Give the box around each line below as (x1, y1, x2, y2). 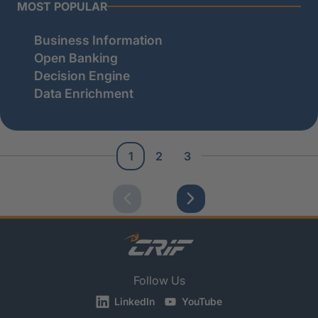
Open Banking (34, 50, 118, 65)
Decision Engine (34, 67, 130, 83)
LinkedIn (111, 295, 155, 308)
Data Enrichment (34, 85, 133, 101)
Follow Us (133, 273, 185, 288)
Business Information (34, 32, 163, 48)
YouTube (179, 295, 222, 308)
